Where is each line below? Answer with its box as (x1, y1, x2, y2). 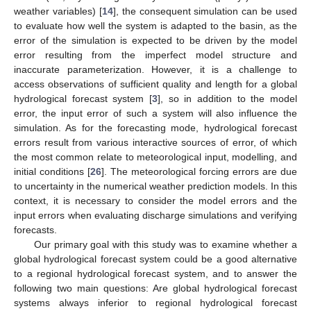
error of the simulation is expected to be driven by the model (14, 34, 297, 46)
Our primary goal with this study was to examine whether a (33, 238, 297, 250)
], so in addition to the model (158, 92, 297, 104)
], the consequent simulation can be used (112, 5, 297, 17)
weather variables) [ (14, 5, 102, 17)
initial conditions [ (14, 165, 90, 177)
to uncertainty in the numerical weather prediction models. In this (14, 180, 297, 192)
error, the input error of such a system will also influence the (14, 107, 297, 119)
